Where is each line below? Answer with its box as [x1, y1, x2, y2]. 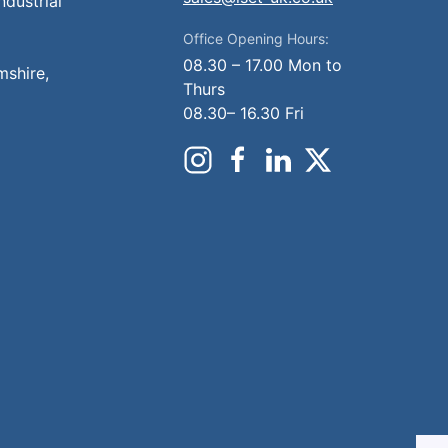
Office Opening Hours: [183, 30, 329, 47]
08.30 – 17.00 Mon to [183, 55, 342, 75]
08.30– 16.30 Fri [183, 103, 304, 123]
